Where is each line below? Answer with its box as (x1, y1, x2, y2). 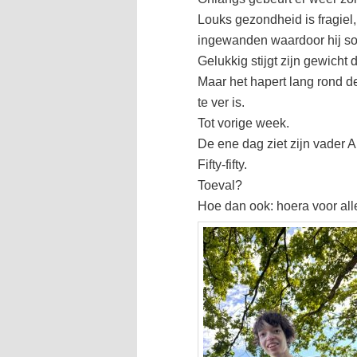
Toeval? (198, 178, 242, 193)
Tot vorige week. (198, 116, 289, 131)
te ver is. (198, 96, 245, 110)
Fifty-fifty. (198, 158, 247, 172)
